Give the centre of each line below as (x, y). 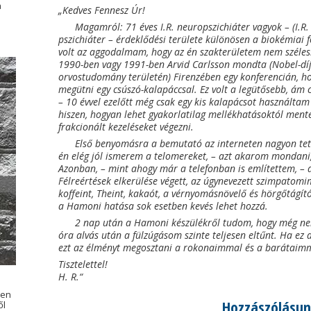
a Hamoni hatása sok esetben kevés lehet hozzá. (163, 206)
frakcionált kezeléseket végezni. (126, 127)
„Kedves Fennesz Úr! (102, 10)
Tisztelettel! (83, 264)
